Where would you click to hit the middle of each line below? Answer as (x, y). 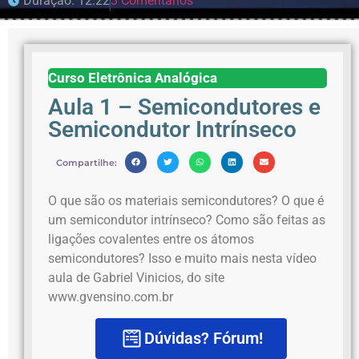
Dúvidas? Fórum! (203, 339)
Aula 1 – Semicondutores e (184, 107)
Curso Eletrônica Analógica (133, 77)
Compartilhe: (87, 162)
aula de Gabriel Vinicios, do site (136, 277)
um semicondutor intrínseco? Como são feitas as (187, 220)
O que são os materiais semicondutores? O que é (186, 200)
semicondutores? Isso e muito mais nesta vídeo (182, 258)
